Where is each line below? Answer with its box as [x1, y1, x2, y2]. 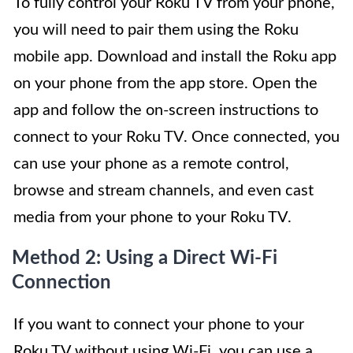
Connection [12, 273, 111, 293]
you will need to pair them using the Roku [13, 22, 299, 39]
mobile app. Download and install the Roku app [13, 49, 336, 65]
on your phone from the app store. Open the [13, 76, 318, 92]
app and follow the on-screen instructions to [13, 102, 318, 119]
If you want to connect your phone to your [13, 317, 304, 333]
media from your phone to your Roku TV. [13, 210, 292, 226]
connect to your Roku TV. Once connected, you [13, 129, 340, 146]
